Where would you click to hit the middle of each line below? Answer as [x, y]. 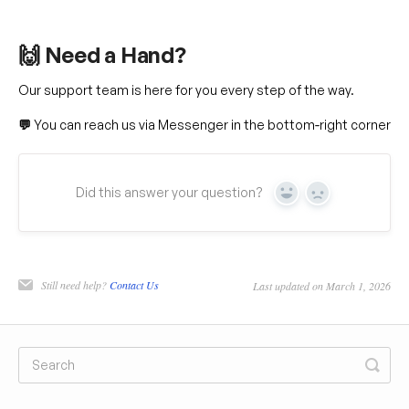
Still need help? [75, 284]
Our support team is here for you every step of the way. [186, 89]
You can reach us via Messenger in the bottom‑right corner [211, 124]
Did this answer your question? [169, 192]
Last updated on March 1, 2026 [322, 285]
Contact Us [134, 284]
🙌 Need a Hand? [102, 55]
